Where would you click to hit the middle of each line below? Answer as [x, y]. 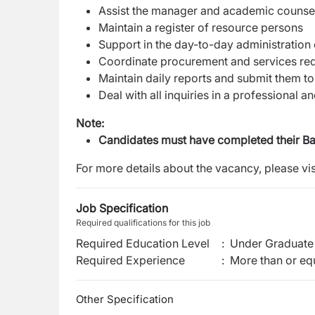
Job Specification [122, 208]
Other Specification [125, 299]
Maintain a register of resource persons [201, 27]
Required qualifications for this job [143, 223]
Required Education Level [143, 243]
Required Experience [130, 260]
